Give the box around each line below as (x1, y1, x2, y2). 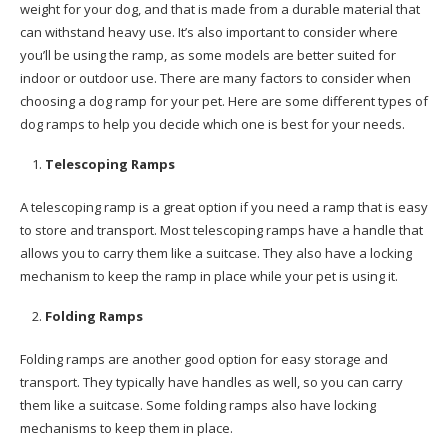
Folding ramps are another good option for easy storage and (20, 350, 388, 368)
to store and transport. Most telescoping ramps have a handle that (20, 221, 423, 239)
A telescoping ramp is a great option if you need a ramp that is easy (20, 198, 428, 216)
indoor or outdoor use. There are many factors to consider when (20, 69, 411, 87)
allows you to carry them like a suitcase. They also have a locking (20, 244, 412, 262)
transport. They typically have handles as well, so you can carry (20, 373, 403, 391)
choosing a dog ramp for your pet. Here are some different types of (20, 92, 428, 110)
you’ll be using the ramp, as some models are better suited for (20, 46, 396, 64)
